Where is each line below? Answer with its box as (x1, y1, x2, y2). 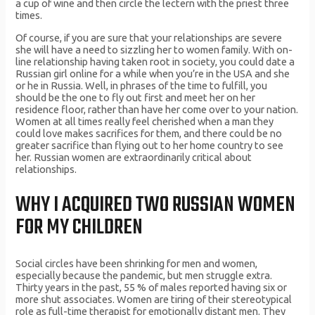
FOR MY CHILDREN (15, 211, 143, 244)
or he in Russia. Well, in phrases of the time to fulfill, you (15, 79, 268, 91)
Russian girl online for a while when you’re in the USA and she (15, 67, 290, 79)
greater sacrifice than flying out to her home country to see (15, 139, 284, 151)
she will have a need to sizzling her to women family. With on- (15, 43, 293, 56)
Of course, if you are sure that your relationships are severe (15, 31, 283, 44)
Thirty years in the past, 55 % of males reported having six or (15, 281, 288, 294)
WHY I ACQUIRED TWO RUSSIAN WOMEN (15, 188, 296, 221)
